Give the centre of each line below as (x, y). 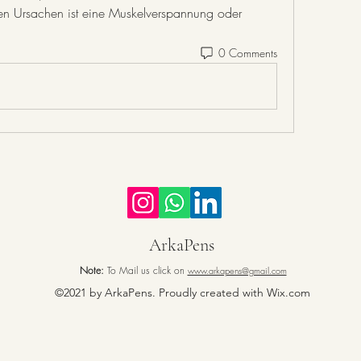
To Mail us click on (147, 271)
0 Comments (247, 52)
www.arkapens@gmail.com (237, 271)
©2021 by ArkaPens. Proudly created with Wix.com (182, 293)
